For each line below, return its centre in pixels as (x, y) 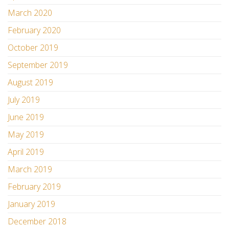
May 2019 (26, 134)
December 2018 (37, 221)
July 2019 (24, 100)
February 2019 (34, 187)
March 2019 (30, 169)
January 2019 (31, 204)
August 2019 (30, 82)
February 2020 (34, 30)
